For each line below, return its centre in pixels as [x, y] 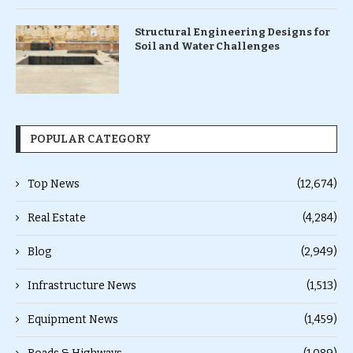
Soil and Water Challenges [207, 46]
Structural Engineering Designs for [232, 32]
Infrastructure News [82, 285]
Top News [54, 184]
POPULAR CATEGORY [91, 139]
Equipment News [73, 319]
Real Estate [57, 217]
